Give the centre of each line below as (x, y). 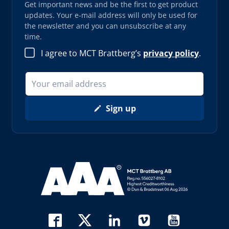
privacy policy (171, 53)
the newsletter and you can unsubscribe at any (105, 26)
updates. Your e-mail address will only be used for (111, 15)
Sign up (121, 109)
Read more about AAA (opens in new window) (133, 168)
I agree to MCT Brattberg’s (92, 53)
